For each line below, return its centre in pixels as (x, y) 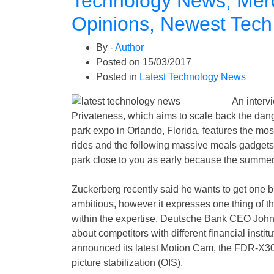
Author (129, 47)
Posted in (118, 77)
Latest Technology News (193, 77)
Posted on (119, 62)
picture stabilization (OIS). (127, 263)
